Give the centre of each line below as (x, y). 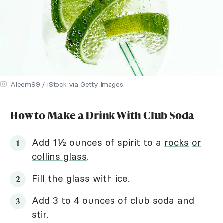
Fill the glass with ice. (81, 178)
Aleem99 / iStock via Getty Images (67, 84)
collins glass (59, 156)
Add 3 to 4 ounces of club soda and (113, 200)
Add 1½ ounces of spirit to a (98, 142)
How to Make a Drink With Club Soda (102, 115)
